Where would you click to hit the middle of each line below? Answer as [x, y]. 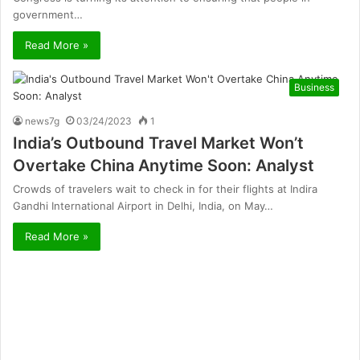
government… [48, 15]
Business [314, 88]
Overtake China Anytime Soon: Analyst [164, 166]
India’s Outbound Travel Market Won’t [158, 143]
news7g [42, 121]
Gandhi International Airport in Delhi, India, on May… [143, 206]
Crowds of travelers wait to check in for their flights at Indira [165, 189]
